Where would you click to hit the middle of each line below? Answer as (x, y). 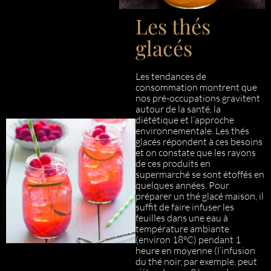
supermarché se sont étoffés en (200, 174)
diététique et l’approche (185, 120)
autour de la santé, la (178, 109)
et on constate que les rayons (196, 152)
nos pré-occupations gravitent (198, 98)
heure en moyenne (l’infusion (195, 250)
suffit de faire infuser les (185, 207)
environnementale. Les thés (192, 131)
